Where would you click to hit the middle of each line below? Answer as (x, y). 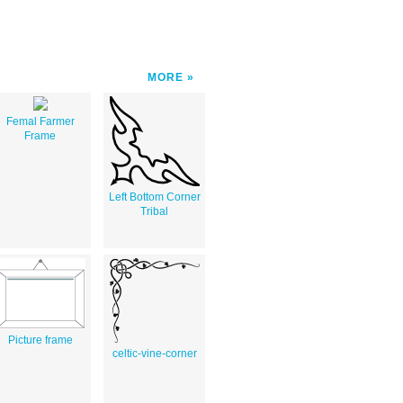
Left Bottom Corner (154, 197)
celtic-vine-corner (154, 353)
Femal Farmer (40, 121)
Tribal (154, 211)
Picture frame (40, 340)
